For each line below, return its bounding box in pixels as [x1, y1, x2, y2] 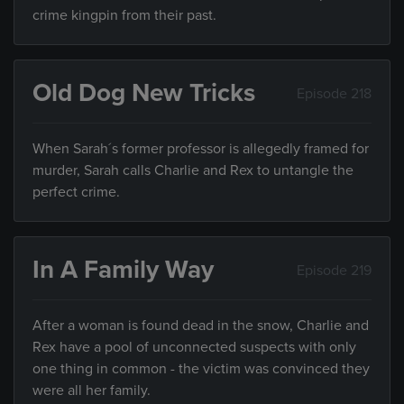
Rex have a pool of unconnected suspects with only [32, 338, 356, 357]
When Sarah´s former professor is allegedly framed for [32, 140, 369, 159]
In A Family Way [32, 254, 214, 286]
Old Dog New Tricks [32, 78, 255, 109]
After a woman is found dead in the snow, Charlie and [32, 317, 369, 335]
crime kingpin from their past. [32, 6, 216, 25]
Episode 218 [297, 84, 372, 103]
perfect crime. [32, 183, 120, 202]
